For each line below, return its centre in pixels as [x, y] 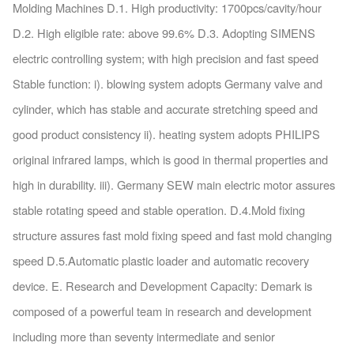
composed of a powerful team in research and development [162, 311]
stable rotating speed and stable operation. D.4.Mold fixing [158, 209]
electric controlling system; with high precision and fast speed [165, 58]
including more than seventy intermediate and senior [143, 336]
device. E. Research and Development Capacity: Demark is [162, 285]
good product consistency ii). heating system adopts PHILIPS [166, 134]
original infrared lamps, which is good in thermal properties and [170, 159]
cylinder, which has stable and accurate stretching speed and [165, 108]
